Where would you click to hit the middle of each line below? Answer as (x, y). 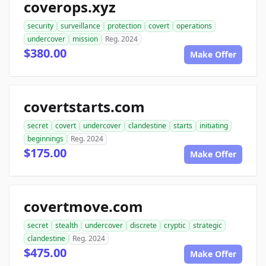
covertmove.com (83, 207)
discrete (143, 226)
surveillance (80, 26)
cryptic (175, 226)
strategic (208, 226)
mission (85, 39)
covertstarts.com (84, 107)
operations (194, 26)
